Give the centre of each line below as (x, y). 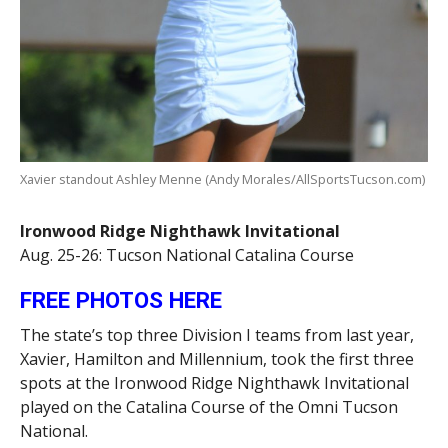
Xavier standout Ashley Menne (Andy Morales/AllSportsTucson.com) (222, 178)
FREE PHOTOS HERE (120, 299)
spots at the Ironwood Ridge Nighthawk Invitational (214, 382)
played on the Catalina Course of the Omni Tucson (208, 406)
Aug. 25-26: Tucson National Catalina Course (186, 254)
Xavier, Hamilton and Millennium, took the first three (216, 358)
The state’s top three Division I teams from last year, (216, 334)
